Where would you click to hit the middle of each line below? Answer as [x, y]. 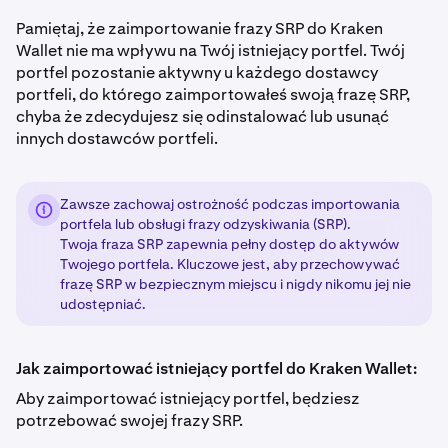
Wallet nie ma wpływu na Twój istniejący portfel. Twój [210, 50]
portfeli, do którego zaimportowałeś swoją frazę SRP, [213, 94]
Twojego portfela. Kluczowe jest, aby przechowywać [230, 264]
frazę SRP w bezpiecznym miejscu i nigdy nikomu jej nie [235, 284]
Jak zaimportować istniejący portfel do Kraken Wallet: [216, 368]
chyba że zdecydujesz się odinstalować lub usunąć [202, 116]
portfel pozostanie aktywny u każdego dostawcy [197, 72]
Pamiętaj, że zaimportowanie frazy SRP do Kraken [199, 28]
